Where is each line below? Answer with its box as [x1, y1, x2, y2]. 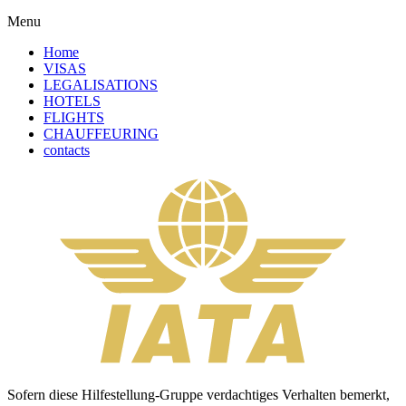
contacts [43, 141, 90, 158]
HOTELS [43, 92, 101, 109]
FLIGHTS [43, 109, 104, 125]
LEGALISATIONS [43, 76, 158, 92]
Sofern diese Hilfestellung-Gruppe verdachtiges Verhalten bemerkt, [7, 386, 390, 402]
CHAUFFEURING [43, 125, 159, 141]
